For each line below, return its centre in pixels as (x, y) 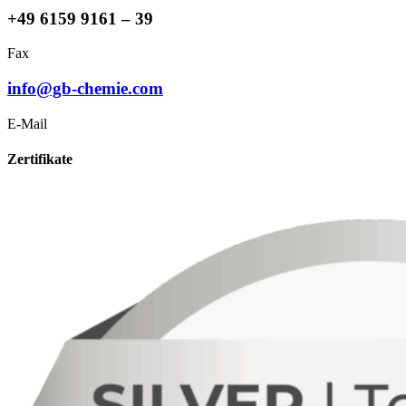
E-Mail (27, 123)
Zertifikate (40, 159)
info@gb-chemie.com (85, 89)
